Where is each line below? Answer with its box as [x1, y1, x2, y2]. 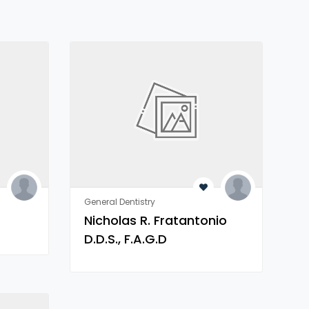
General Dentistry [83, 196, 155, 208]
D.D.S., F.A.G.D [83, 230, 167, 248]
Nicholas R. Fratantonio [83, 212, 227, 229]
